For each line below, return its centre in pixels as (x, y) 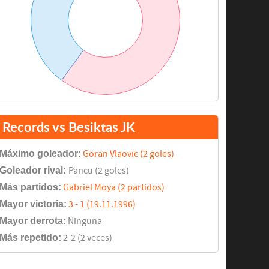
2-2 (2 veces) (86, 238)
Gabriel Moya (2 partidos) (113, 188)
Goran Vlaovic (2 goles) (128, 154)
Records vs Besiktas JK (68, 127)
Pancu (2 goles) (98, 171)
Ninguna (84, 221)
